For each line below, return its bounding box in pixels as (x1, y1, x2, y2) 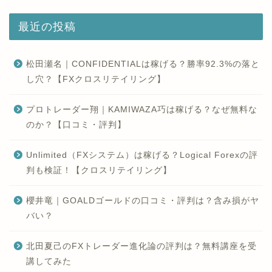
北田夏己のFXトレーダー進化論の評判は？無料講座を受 (26, 242, 257, 251)
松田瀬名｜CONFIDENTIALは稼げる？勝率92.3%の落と (26, 59, 260, 69)
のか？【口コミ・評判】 (26, 120, 126, 129)
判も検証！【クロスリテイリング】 (26, 166, 172, 175)
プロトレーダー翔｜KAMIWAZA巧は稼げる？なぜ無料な (26, 105, 257, 114)
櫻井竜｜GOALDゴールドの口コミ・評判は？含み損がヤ (26, 196, 259, 205)
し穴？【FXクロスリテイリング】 (26, 75, 166, 84)
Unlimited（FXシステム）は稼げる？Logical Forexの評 (26, 151, 258, 160)
